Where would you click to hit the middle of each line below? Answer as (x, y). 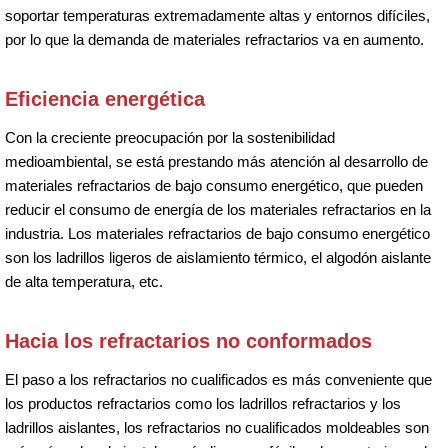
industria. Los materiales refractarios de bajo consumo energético (217, 233)
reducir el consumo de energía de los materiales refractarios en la (218, 209)
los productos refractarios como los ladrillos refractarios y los (203, 403)
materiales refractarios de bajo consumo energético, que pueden (214, 185)
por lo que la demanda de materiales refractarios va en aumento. (214, 39)
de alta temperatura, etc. (84, 281)
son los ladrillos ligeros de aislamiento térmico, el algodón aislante (218, 257)
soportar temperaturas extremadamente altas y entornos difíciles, (217, 15)
